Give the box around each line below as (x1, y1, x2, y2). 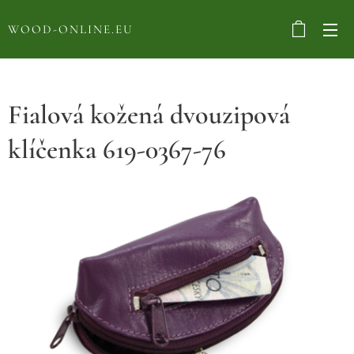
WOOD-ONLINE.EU (8, 22, 134, 36)
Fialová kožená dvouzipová (8, 99, 290, 131)
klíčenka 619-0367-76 (8, 134, 226, 166)
